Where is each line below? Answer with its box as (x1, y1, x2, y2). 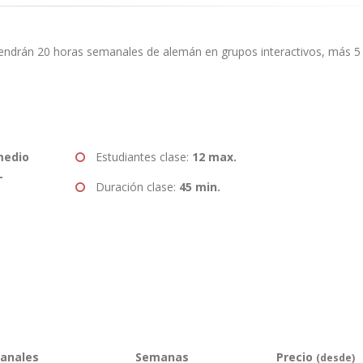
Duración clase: (95, 179, 179, 194)
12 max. (191, 149, 237, 164)
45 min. (178, 179, 220, 194)
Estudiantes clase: (95, 149, 192, 164)
